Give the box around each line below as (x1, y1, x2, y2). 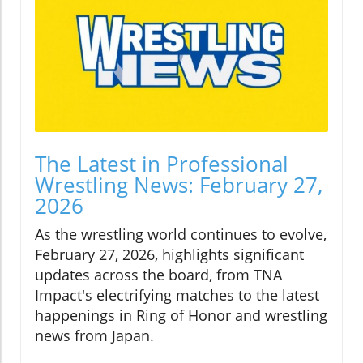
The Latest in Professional (35, 149, 288, 179)
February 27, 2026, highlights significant (35, 245, 304, 265)
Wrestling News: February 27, (35, 170, 322, 200)
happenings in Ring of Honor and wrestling (35, 305, 327, 326)
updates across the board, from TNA (35, 265, 282, 285)
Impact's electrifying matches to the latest (35, 285, 319, 305)
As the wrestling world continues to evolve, (35, 224, 327, 245)
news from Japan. (35, 326, 154, 346)
